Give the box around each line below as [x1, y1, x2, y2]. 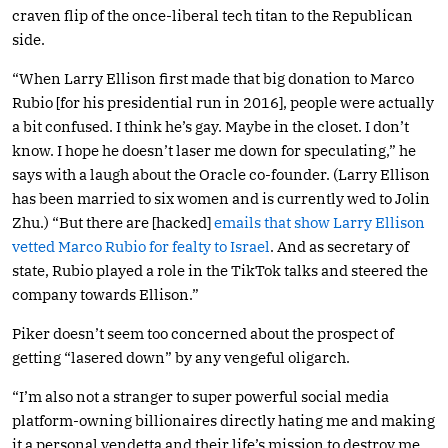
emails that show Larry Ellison [214, 212, 425, 232]
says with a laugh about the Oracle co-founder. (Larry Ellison [12, 164, 430, 184]
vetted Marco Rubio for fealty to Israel [12, 236, 270, 256]
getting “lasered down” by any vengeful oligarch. [12, 347, 350, 367]
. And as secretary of [270, 236, 409, 256]
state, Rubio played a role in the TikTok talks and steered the [12, 260, 428, 280]
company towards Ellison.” [12, 284, 199, 304]
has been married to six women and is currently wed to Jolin [12, 188, 430, 208]
